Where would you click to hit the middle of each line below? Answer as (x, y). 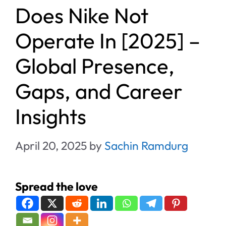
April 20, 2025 (51, 145)
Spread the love (56, 186)
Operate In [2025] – (108, 41)
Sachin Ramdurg (146, 145)
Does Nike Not (82, 16)
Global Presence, (95, 66)
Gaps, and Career (99, 91)
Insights (51, 117)
